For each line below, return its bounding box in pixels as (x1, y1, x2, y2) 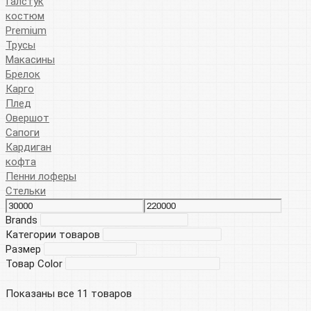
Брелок (6, 68, 40, 81)
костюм (6, 10, 44, 23)
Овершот (6, 112, 49, 125)
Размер (6, 243, 41, 256)
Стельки (6, 185, 46, 198)
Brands (6, 214, 37, 227)
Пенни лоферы (6, 170, 76, 183)
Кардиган (6, 141, 51, 154)
